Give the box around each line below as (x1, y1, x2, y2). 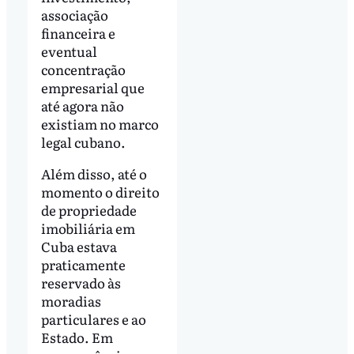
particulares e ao (40, 309, 146, 330)
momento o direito (40, 182, 160, 202)
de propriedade (40, 200, 137, 220)
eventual (40, 41, 97, 62)
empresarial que (40, 77, 145, 98)
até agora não (40, 96, 124, 116)
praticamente (40, 254, 126, 275)
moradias (40, 291, 101, 311)
